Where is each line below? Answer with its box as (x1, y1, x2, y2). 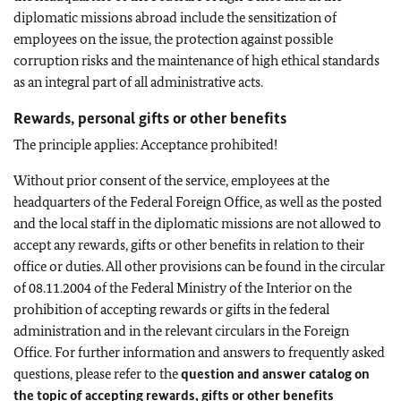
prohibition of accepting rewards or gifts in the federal (13, 300, 329, 318)
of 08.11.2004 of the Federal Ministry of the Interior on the (13, 278, 352, 296)
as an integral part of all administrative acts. (13, 73, 263, 90)
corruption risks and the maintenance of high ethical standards (13, 51, 380, 69)
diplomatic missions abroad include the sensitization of (13, 8, 337, 26)
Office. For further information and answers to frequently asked (13, 343, 385, 361)
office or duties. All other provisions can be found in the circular (13, 257, 385, 275)
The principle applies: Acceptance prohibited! (13, 135, 277, 153)
